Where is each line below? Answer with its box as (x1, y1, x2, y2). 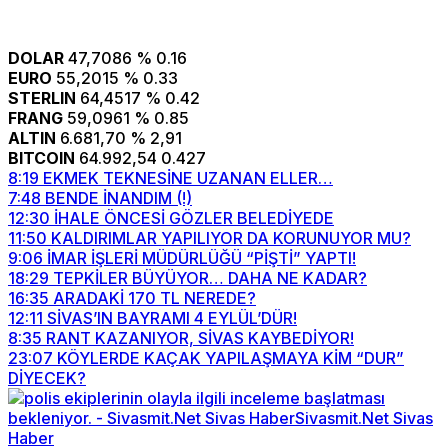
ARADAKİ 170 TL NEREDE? (53, 288, 256, 308)
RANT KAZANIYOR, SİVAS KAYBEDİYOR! (46, 328, 354, 348)
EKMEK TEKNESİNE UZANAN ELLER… (43, 168, 333, 188)
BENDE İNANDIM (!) (45, 188, 192, 208)
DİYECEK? (8, 368, 86, 388)
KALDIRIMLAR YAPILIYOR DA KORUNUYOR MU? (51, 228, 411, 248)
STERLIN (8, 88, 76, 108)
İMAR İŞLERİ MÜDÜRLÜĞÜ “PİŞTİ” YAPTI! (47, 248, 356, 268)
